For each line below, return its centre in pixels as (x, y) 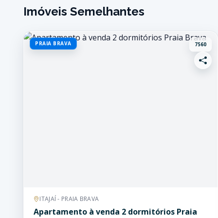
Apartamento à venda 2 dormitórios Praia (115, 212)
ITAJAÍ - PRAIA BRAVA (69, 199)
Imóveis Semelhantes (84, 11)
